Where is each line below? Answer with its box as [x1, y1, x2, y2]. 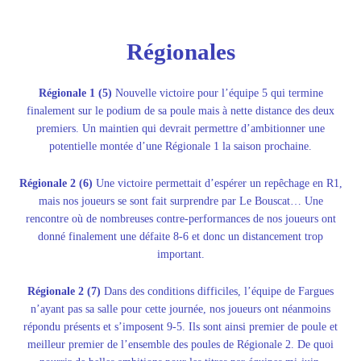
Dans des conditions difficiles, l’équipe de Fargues [101, 284, 334, 297]
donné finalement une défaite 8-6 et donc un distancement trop [38, 230, 323, 243]
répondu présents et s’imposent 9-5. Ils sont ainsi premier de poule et [23, 320, 338, 333]
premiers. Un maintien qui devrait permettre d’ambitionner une [36, 122, 325, 135]
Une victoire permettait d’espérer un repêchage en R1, [92, 176, 342, 189]
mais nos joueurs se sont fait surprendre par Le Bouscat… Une [38, 194, 323, 207]
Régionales [126, 38, 235, 64]
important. [156, 247, 205, 260]
